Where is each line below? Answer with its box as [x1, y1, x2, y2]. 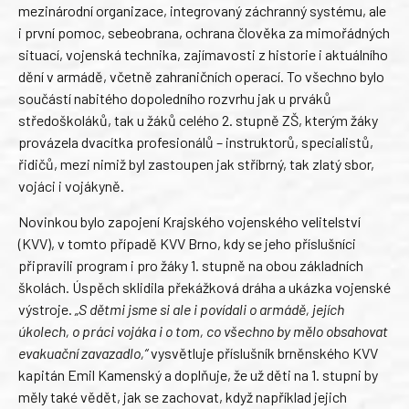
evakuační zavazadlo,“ [18, 343, 148, 362]
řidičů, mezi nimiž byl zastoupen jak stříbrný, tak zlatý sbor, [18, 155, 374, 173]
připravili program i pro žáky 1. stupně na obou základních [18, 256, 363, 274]
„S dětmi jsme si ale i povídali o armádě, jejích [75, 299, 344, 318]
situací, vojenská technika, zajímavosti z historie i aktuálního [18, 46, 388, 64]
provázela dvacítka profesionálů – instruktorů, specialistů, [18, 133, 373, 152]
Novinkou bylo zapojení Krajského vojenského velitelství [18, 212, 361, 230]
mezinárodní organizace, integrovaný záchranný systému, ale [18, 2, 386, 20]
